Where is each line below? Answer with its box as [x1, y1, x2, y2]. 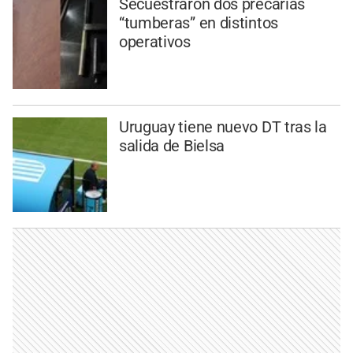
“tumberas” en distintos [118, 13, 278, 32]
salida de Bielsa [118, 136, 225, 155]
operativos [118, 32, 191, 51]
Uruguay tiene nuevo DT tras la [118, 117, 327, 136]
